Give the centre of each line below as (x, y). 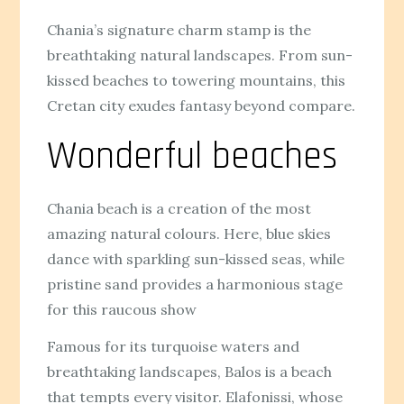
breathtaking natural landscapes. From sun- (200, 55)
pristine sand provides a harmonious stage (195, 284)
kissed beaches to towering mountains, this (197, 80)
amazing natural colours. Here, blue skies (189, 233)
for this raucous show (122, 309)
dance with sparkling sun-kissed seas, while (196, 258)
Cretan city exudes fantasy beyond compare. (202, 105)
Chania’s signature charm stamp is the (179, 29)
